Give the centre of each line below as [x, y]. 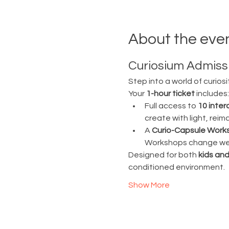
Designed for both [163, 155]
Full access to [171, 106]
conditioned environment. [176, 167]
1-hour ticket [170, 94]
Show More [149, 185]
